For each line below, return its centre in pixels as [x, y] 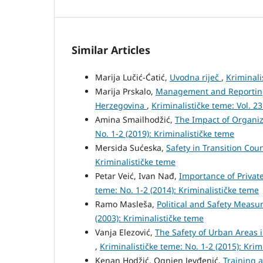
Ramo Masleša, [126, 204]
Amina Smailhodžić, [135, 119]
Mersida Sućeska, [131, 147]
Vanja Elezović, [125, 232]
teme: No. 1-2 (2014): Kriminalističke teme [177, 190]
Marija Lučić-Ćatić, [132, 77]
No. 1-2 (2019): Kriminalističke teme [165, 133]
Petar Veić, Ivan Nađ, [137, 176]
